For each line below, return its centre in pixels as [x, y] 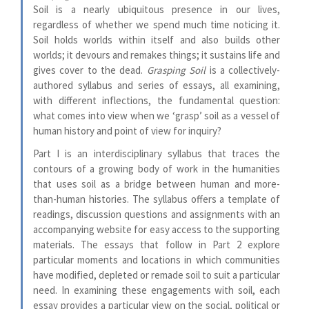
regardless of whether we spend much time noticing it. [157, 24]
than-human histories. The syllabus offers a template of [157, 199]
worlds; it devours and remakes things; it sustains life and [157, 54]
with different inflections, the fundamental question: [157, 100]
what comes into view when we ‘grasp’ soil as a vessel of [157, 115]
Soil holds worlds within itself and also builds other [157, 39]
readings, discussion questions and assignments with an [157, 214]
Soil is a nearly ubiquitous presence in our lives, [157, 9]
